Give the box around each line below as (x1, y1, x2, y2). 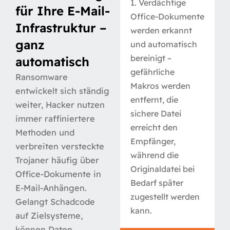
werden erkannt (130, 25, 192, 35)
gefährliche (130, 66, 175, 77)
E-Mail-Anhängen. (15, 182, 87, 193)
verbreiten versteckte (15, 141, 104, 151)
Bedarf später (130, 177, 183, 188)
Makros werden (130, 80, 190, 91)
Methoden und (15, 127, 74, 138)
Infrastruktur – (15, 20, 107, 35)
